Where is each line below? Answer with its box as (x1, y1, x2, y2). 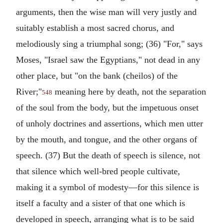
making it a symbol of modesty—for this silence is (16, 182, 199, 192)
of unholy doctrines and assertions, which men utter (16, 118, 203, 128)
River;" (16, 87, 42, 97)
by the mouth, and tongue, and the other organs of (16, 134, 197, 144)
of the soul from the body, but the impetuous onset (16, 103, 199, 112)
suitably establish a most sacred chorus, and (16, 23, 174, 33)
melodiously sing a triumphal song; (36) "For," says (16, 39, 203, 49)
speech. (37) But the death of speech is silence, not (16, 150, 200, 160)
